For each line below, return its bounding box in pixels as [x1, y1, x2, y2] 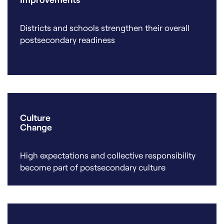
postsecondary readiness [20, 34, 115, 44]
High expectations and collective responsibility [20, 149, 195, 160]
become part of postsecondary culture [20, 161, 165, 172]
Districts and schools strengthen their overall [20, 22, 189, 32]
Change [20, 121, 52, 132]
